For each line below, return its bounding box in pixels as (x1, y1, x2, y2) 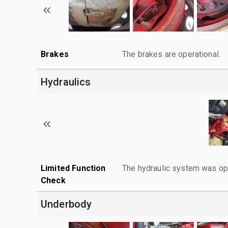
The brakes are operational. (122, 49, 221, 59)
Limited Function (41, 163, 106, 173)
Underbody (41, 197, 92, 210)
